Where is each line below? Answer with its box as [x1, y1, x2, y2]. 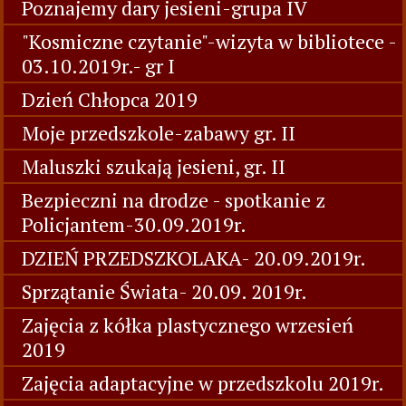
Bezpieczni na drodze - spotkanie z [22, 187, 325, 213]
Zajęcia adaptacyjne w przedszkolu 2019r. [22, 370, 384, 396]
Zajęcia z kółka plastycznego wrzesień [22, 312, 353, 338]
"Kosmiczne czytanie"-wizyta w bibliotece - [22, 28, 396, 54]
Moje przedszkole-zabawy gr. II [22, 120, 295, 146]
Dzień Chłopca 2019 [22, 86, 198, 112]
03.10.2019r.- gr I [22, 53, 175, 79]
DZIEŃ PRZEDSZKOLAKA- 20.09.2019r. [22, 245, 366, 271]
